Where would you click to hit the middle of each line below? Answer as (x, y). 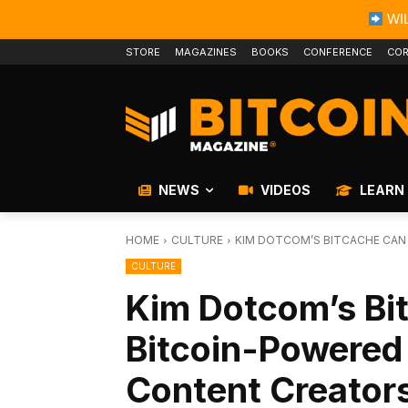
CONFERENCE (338, 52)
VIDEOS (284, 190)
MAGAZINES (206, 52)
